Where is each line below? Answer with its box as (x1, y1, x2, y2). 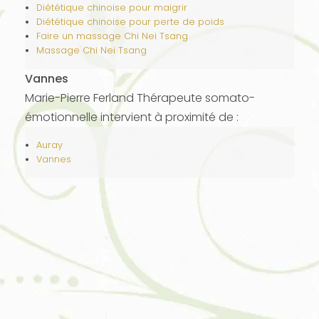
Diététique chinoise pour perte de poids (36, 16, 224, 28)
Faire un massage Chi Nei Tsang (36, 30, 188, 42)
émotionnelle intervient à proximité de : (24, 109, 239, 125)
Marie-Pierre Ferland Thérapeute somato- (24, 90, 255, 106)
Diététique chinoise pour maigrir (36, 1, 187, 14)
